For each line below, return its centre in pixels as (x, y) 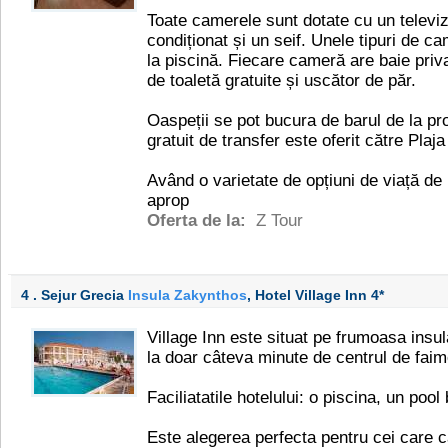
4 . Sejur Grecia (74, 295)
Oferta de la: (199, 220)
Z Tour (279, 220)
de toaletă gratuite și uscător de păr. (281, 80)
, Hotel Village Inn (309, 295)
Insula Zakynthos (187, 295)
